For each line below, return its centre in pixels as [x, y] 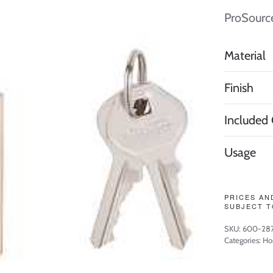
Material [245, 55]
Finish [239, 88]
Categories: [243, 240]
